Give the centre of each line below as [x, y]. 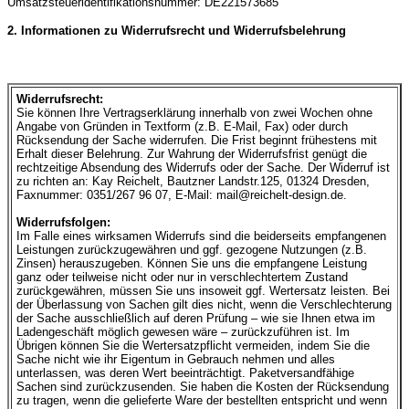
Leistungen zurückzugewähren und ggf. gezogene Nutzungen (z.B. [192, 250]
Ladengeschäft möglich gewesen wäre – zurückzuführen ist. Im [183, 332]
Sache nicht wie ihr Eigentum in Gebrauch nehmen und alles [176, 360]
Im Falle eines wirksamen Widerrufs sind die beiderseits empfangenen [201, 236]
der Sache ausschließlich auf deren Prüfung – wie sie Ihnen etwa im [196, 319]
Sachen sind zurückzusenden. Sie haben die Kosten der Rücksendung [203, 387]
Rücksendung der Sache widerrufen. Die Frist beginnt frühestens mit [197, 141]
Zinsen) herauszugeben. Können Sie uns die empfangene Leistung [192, 264]
